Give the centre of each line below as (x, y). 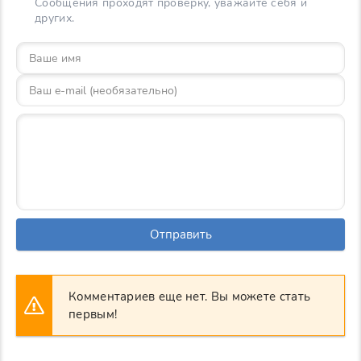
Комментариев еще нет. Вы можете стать (190, 297)
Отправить (180, 235)
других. (55, 19)
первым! (93, 315)
